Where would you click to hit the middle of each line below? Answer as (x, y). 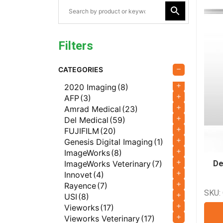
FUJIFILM (82, 131)
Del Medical (86, 120)
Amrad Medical (93, 109)
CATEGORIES (81, 69)
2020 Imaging (90, 87)
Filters (76, 46)
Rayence (80, 186)
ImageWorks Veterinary (108, 164)
